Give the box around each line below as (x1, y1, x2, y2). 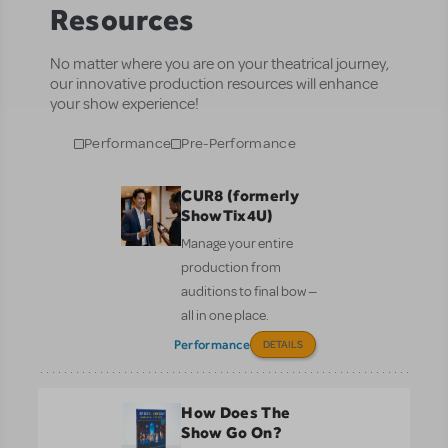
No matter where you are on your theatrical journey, (50, 53, 389, 74)
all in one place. (181, 306, 270, 324)
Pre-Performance (181, 134, 296, 154)
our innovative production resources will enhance (50, 73, 378, 94)
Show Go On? (181, 422, 282, 442)
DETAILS (263, 336, 304, 351)
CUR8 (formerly (181, 185, 299, 205)
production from (181, 258, 282, 276)
